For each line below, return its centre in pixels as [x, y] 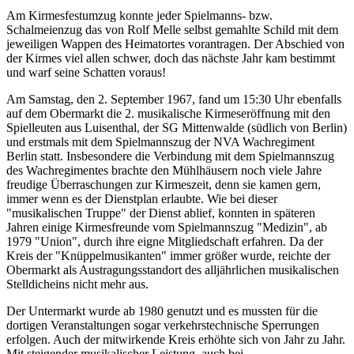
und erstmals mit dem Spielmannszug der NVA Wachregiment [160, 142]
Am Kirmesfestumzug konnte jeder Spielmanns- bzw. [139, 16]
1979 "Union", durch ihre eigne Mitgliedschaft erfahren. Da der [165, 242]
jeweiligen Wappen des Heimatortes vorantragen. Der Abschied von [175, 44]
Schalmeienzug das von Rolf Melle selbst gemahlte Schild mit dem [172, 30]
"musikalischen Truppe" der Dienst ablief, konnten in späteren [161, 213]
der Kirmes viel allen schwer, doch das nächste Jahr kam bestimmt [171, 58]
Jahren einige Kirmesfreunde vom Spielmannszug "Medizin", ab [167, 228]
